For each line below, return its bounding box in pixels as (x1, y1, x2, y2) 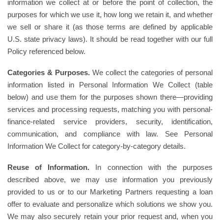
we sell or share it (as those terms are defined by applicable (7, 23, 213, 31)
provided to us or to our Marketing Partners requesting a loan (7, 188, 213, 196)
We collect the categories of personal (90, 68, 213, 77)
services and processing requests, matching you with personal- (7, 105, 213, 113)
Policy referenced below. (7, 47, 85, 55)
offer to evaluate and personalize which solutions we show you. (7, 200, 213, 208)
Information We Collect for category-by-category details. (7, 142, 186, 150)
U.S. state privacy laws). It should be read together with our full (7, 35, 213, 43)
